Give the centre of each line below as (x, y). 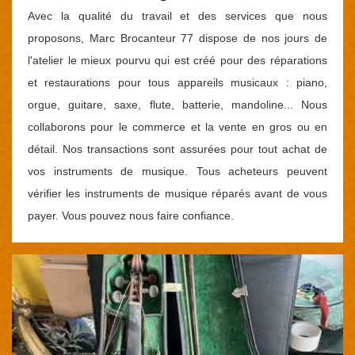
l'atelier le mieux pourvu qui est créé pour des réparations (177, 60)
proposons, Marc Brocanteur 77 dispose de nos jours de (177, 38)
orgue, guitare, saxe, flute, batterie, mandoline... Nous (177, 104)
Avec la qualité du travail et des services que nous (177, 15)
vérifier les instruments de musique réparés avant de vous (177, 193)
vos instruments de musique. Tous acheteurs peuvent (177, 171)
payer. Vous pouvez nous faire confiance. (131, 215)
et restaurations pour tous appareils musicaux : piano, (177, 82)
